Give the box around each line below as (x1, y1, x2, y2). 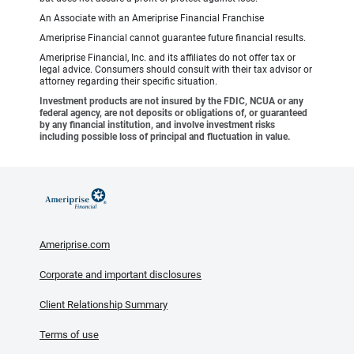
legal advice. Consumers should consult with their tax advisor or (40, 64, 312, 76)
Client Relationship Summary (40, 299, 168, 311)
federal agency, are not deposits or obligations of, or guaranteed (40, 107, 307, 119)
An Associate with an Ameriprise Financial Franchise (40, 13, 264, 24)
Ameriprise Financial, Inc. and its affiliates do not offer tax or (40, 52, 296, 64)
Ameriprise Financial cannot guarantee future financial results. (40, 32, 306, 44)
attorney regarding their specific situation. (40, 76, 217, 88)
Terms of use (40, 329, 99, 341)
